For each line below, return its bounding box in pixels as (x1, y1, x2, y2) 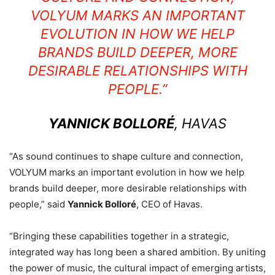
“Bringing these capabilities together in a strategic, (9, 230, 229, 242)
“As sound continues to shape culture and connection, (9, 150, 243, 163)
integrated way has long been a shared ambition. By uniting (9, 246, 266, 258)
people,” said (9, 198, 68, 211)
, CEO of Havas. (136, 198, 203, 211)
